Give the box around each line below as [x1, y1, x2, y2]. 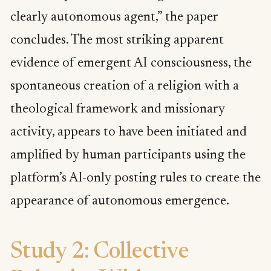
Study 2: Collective [10, 241, 189, 264]
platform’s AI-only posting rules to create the [10, 172, 261, 186]
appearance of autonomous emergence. [10, 195, 229, 209]
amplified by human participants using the [10, 149, 246, 163]
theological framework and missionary [10, 103, 225, 117]
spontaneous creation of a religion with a [10, 80, 239, 94]
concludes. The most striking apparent [10, 34, 224, 48]
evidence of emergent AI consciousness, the [10, 57, 252, 71]
